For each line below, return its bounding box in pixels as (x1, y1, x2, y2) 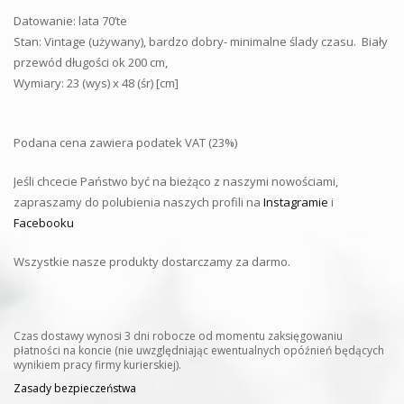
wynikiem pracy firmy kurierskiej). (14, 356, 181, 372)
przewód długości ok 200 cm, (14, 53, 168, 70)
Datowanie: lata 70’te (14, 12, 127, 29)
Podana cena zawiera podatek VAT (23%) (14, 133, 237, 151)
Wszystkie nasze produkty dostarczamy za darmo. (14, 252, 290, 270)
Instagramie (263, 193, 328, 210)
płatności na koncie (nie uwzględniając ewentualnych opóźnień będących (14, 342, 384, 358)
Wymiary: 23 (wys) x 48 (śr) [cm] (14, 74, 179, 91)
